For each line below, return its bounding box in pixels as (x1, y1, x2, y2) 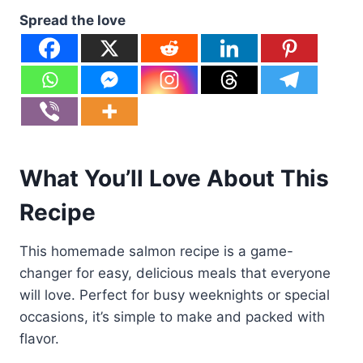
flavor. (19, 330, 59, 347)
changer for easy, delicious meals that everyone (19, 264, 331, 281)
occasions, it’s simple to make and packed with (19, 308, 325, 325)
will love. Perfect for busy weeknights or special (19, 286, 330, 303)
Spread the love (19, 11, 126, 28)
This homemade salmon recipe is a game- (19, 242, 293, 259)
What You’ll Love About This (19, 164, 329, 192)
